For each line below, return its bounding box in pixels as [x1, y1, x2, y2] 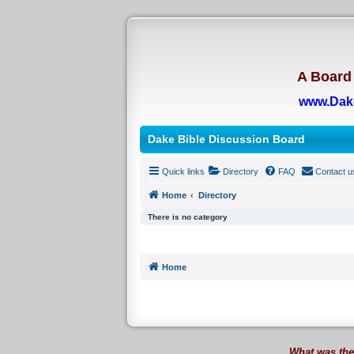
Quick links [161, 166, 205, 176]
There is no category [147, 212, 228, 221]
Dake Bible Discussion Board [147, 132, 305, 145]
